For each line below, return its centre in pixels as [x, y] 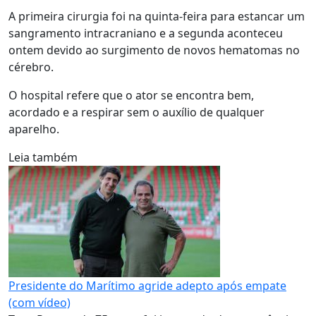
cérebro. [32, 67]
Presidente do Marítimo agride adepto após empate [147, 286]
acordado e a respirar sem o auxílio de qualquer [136, 112]
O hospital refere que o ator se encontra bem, [131, 95]
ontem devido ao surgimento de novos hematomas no [154, 50]
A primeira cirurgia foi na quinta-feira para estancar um [157, 16]
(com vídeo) [39, 303]
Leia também [43, 157]
